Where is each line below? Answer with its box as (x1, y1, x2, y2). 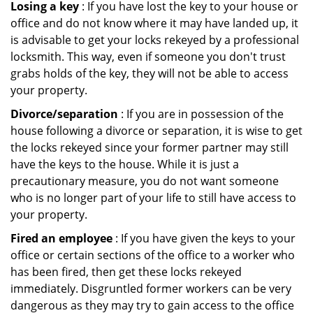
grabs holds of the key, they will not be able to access (10, 66, 289, 81)
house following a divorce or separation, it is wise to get (10, 123, 303, 138)
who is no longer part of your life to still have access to (10, 190, 296, 205)
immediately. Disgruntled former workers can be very (10, 281, 291, 296)
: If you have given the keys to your (112, 231, 296, 246)
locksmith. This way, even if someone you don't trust (10, 49, 286, 64)
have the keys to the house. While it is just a (10, 156, 239, 172)
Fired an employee (10, 231, 112, 246)
